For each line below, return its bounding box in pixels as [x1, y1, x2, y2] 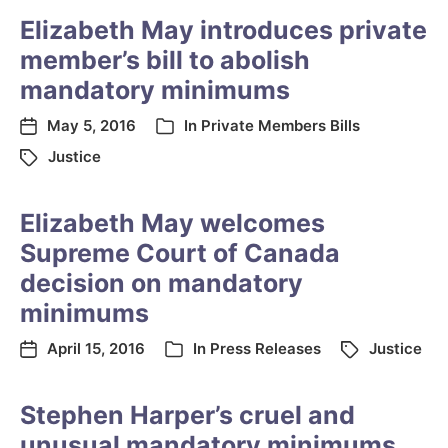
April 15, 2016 [47, 339, 145, 358]
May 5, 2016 [47, 116, 136, 135]
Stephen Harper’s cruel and [20, 400, 355, 430]
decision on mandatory [20, 268, 303, 298]
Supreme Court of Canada [20, 238, 340, 268]
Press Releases [210, 339, 321, 358]
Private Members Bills [201, 116, 360, 135]
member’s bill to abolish [20, 45, 310, 75]
